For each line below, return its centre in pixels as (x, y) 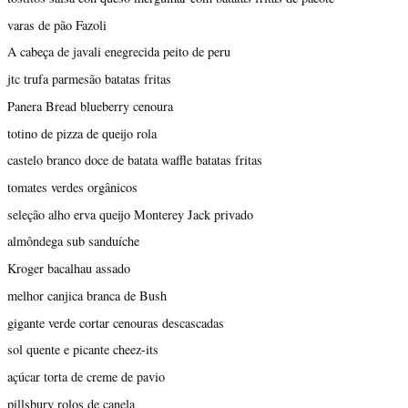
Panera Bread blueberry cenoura (90, 106)
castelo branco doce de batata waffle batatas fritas (135, 160)
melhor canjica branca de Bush (87, 295)
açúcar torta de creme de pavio (86, 377)
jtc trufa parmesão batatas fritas (89, 79)
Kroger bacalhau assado (69, 269)
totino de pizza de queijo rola (82, 133)
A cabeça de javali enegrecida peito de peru (119, 52)
